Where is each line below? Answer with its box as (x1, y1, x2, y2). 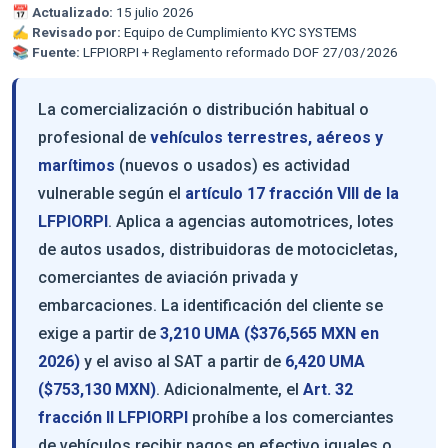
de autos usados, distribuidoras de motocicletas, (38, 239, 398, 259)
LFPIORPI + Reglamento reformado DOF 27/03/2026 (80, 43, 398, 60)
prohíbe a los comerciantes (188, 407, 394, 427)
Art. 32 (303, 379, 353, 399)
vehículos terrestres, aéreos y (150, 127, 383, 147)
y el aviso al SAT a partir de (80, 351, 285, 371)
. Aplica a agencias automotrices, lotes (108, 211, 394, 231)
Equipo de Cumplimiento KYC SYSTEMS (121, 23, 357, 40)
